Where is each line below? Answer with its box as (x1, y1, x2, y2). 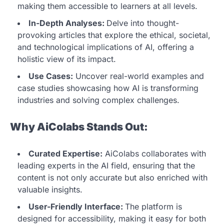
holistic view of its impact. (17, 54, 116, 64)
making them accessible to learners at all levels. (17, 1, 197, 11)
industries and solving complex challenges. (17, 95, 179, 105)
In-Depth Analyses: (28, 18, 106, 28)
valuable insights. (17, 184, 82, 194)
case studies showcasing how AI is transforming (17, 83, 198, 93)
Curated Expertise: (28, 148, 102, 158)
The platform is (125, 201, 182, 211)
